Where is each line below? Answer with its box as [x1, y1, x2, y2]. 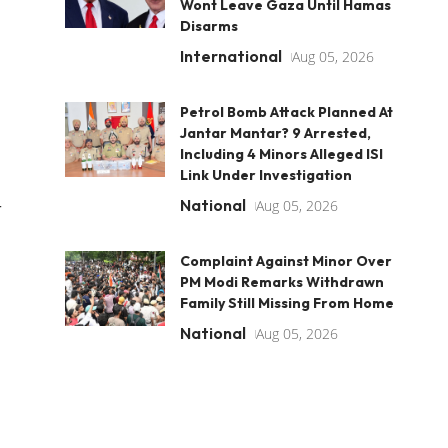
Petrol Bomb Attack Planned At [179, 103, 393, 121]
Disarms [179, 17, 238, 35]
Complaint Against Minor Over [179, 252, 392, 270]
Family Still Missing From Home [179, 294, 394, 312]
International [179, 46, 282, 66]
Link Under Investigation [179, 166, 352, 184]
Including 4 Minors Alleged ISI [179, 145, 383, 163]
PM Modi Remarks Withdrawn [179, 273, 384, 291]
